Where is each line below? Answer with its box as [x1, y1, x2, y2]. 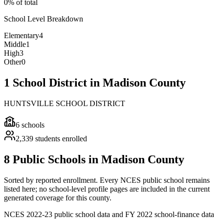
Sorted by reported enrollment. [4, 175, 100, 184]
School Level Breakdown [4, 15, 83, 23]
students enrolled [35, 134, 87, 143]
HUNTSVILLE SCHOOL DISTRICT [4, 99, 125, 108]
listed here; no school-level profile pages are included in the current [4, 184, 210, 193]
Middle [4, 40, 26, 49]
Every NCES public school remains [100, 175, 210, 184]
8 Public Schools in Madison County [4, 153, 184, 166]
